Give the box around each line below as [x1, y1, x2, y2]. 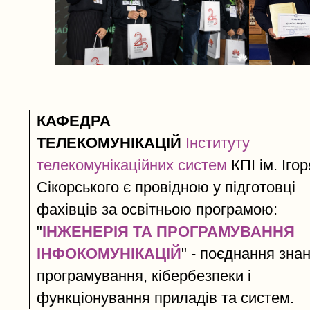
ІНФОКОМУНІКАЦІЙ [37, 245, 181, 263]
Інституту [185, 134, 250, 152]
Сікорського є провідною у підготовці [37, 179, 295, 197]
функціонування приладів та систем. [37, 289, 294, 307]
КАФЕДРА [37, 112, 111, 130]
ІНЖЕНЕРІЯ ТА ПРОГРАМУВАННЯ [42, 223, 295, 241]
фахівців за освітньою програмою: [37, 201, 277, 219]
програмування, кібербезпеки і [37, 267, 251, 285]
